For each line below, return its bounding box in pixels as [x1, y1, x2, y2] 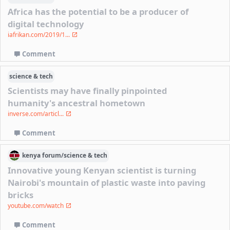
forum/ [42, 151, 64, 160]
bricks [8, 189, 34, 201]
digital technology [8, 18, 84, 30]
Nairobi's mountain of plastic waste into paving [8, 177, 206, 189]
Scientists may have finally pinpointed [8, 85, 167, 97]
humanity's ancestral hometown [8, 97, 146, 109]
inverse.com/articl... [8, 109, 66, 119]
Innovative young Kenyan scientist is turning [8, 164, 197, 177]
